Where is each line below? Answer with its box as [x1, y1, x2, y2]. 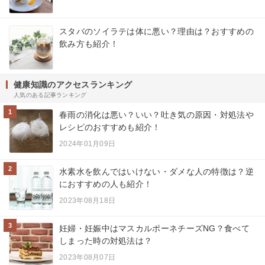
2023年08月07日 [59, 253, 116, 261]
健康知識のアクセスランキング [14, 79, 132, 89]
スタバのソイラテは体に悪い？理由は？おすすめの [59, 26, 254, 36]
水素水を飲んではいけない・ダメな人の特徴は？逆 [59, 166, 254, 176]
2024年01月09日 [59, 139, 116, 148]
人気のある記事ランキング [14, 91, 87, 98]
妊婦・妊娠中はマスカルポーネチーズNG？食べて [59, 223, 250, 233]
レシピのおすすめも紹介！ [59, 122, 161, 132]
